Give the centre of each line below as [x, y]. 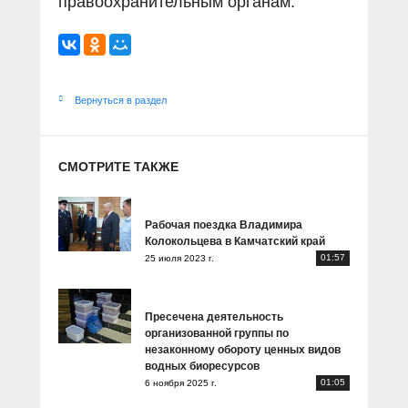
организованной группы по [217, 333]
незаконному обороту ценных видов [243, 350]
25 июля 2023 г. [179, 258]
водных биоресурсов [202, 366]
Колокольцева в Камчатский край [235, 241]
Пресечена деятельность [214, 317]
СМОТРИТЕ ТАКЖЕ [118, 167]
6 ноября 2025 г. [181, 382]
